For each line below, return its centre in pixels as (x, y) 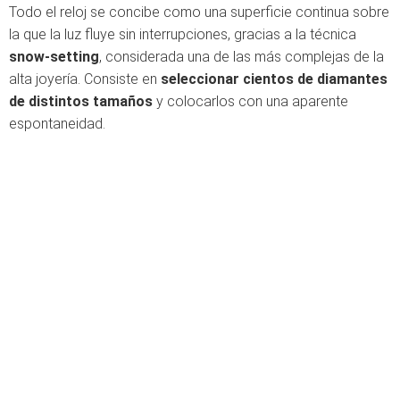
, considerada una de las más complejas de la (242, 57)
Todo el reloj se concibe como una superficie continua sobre (199, 12)
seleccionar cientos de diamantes (274, 79)
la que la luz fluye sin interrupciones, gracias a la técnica (183, 34)
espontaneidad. (57, 124)
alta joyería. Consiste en (85, 79)
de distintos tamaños (81, 101)
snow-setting (54, 57)
